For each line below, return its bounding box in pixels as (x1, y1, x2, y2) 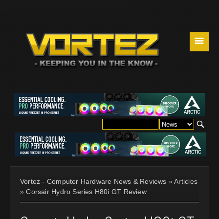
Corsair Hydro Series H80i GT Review (26, 187, 147, 196)
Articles (174, 177, 197, 185)
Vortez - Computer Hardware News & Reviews (20, 177, 167, 185)
